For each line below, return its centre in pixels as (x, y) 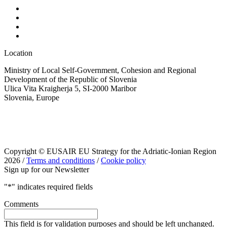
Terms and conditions (61, 161)
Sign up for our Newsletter (47, 170)
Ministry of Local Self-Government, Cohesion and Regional (100, 70)
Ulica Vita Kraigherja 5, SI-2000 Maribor (70, 89)
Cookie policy (123, 161)
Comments (21, 204)
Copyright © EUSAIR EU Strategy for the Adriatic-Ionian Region (110, 152)
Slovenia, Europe (32, 98)
